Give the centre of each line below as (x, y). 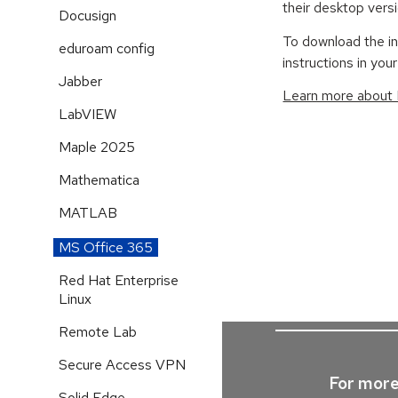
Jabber (80, 81)
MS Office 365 (106, 247)
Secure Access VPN (122, 364)
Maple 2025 (97, 147)
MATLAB (88, 213)
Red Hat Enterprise (119, 280)
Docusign (88, 16)
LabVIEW (88, 114)
